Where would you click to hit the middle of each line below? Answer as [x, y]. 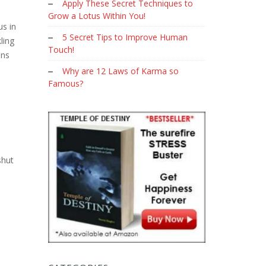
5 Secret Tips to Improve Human [125, 37]
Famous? [66, 83]
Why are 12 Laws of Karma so [121, 71]
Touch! [61, 50]
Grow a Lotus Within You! [97, 16]
